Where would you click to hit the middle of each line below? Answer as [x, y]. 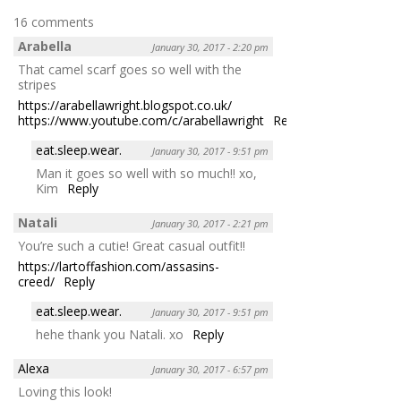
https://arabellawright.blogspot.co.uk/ [125, 105]
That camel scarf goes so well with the [130, 69]
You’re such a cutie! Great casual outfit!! [132, 245]
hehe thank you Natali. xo [110, 334]
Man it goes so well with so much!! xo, [146, 173]
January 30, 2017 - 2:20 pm [210, 47]
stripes [37, 84]
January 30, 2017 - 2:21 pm [210, 223]
